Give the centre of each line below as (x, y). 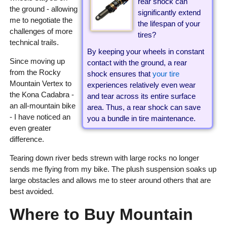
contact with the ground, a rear (137, 62)
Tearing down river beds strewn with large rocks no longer (104, 158)
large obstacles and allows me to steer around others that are (110, 180)
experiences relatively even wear (141, 85)
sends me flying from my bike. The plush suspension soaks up (113, 169)
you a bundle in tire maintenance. (141, 118)
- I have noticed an (40, 117)
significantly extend (169, 13)
